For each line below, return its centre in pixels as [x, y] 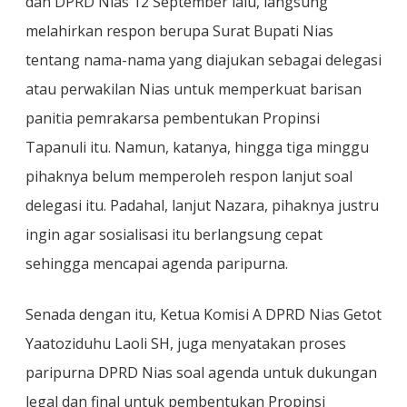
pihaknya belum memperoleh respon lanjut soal [189, 176]
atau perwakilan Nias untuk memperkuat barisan [194, 89]
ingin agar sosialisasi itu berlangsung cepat [174, 234]
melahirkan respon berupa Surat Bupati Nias [179, 31]
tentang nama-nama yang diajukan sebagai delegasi [203, 60]
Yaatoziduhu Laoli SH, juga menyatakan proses [186, 343]
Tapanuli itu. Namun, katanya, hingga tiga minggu [197, 147]
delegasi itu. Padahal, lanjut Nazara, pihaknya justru [202, 205]
